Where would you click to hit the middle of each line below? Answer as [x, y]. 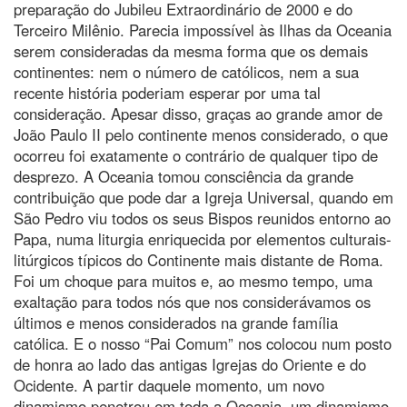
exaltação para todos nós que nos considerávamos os [192, 301]
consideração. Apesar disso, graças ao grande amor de [198, 113]
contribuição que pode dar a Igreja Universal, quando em [203, 197]
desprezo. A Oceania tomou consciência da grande [184, 176]
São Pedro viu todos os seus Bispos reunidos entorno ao [202, 218]
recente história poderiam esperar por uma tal [167, 92]
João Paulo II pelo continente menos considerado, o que [201, 134]
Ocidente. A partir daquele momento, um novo [169, 385]
